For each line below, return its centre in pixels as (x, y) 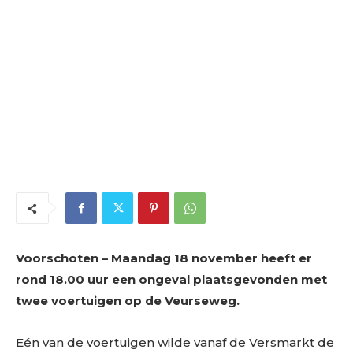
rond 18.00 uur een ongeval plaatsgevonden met (171, 279)
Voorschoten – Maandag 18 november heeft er (164, 258)
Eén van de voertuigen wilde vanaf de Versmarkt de (175, 342)
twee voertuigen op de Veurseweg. (128, 300)
